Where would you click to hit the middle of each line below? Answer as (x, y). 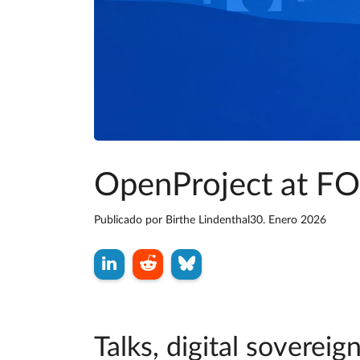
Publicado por (130, 220)
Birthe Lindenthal (208, 220)
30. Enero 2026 (288, 220)
